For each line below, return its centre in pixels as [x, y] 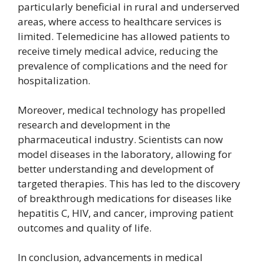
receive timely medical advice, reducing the [118, 51]
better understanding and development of [116, 169]
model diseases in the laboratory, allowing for [125, 154]
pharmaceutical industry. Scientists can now [120, 139]
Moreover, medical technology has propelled [122, 110]
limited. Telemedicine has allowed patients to [124, 36]
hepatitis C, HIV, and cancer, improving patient [126, 213]
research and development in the [94, 124]
